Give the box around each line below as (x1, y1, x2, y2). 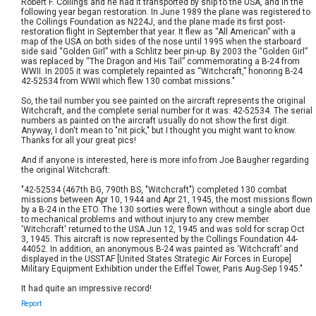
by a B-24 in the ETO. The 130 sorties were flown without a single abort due (21, 204, 311, 214)
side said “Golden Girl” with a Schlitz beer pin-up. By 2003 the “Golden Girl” (21, 46, 308, 56)
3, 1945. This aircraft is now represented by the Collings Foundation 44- (21, 233, 298, 244)
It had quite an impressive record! (21, 283, 152, 293)
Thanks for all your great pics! (21, 135, 137, 145)
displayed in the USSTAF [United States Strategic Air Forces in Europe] (21, 253, 292, 264)
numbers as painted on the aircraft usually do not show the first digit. (21, 115, 290, 126)
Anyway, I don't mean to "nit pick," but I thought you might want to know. (21, 125, 297, 135)
